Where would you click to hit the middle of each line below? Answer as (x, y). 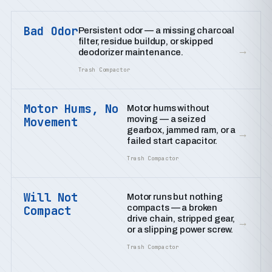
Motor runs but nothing (175, 197)
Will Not (51, 198)
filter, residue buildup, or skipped (146, 41)
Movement (51, 122)
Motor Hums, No (71, 109)
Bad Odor (51, 31)
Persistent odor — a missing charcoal (156, 30)
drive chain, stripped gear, (181, 219)
